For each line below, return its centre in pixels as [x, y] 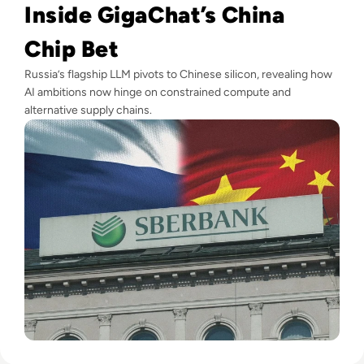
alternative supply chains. [88, 110]
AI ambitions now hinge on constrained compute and [158, 93]
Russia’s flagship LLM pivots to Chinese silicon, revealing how [178, 75]
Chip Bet [72, 49]
